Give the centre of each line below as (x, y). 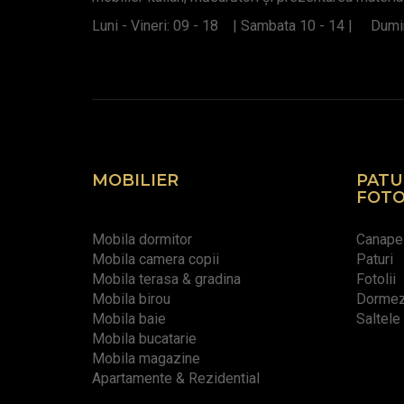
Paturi (374, 260)
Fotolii (376, 280)
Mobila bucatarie (144, 339)
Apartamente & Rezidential (176, 379)
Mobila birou (131, 299)
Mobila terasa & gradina (166, 280)
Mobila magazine (146, 359)
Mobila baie (129, 319)
